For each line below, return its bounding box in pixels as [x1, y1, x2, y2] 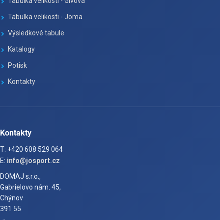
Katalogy [8, 45, 35, 54]
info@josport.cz [7, 157, 60, 165]
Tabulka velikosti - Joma [8, 13, 82, 21]
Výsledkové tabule [8, 29, 64, 37]
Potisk [8, 61, 27, 70]
